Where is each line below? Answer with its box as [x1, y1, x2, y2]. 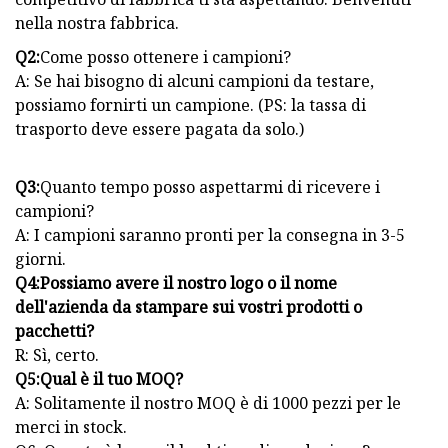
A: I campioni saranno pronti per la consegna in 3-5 [15, 224, 405, 247]
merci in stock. [15, 416, 127, 439]
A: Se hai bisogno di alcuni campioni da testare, [15, 70, 374, 93]
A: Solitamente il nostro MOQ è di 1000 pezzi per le [15, 392, 401, 415]
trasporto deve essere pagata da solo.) [15, 118, 304, 141]
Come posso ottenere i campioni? [40, 46, 291, 69]
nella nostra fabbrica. [15, 12, 179, 35]
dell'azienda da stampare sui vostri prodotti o [15, 296, 362, 319]
